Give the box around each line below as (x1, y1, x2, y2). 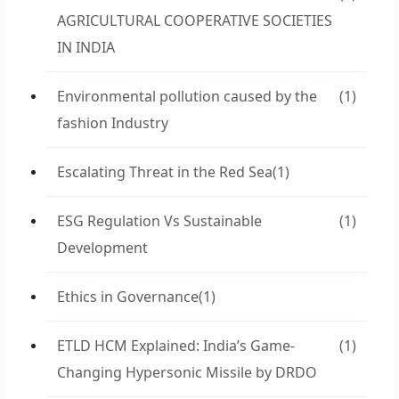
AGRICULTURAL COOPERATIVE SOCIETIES (57, 11, 332, 30)
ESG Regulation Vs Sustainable (57, 211, 262, 231)
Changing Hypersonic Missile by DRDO (57, 362, 317, 382)
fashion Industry (57, 113, 168, 133)
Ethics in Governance (57, 287, 199, 306)
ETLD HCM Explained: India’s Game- (57, 336, 295, 355)
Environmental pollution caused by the (57, 86, 317, 106)
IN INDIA (57, 37, 115, 57)
